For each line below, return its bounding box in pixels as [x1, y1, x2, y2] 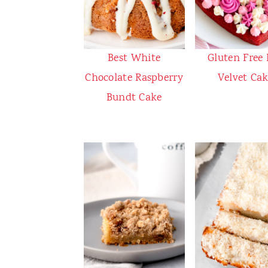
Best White [108, 51, 161, 67]
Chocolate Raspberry [85, 71, 183, 87]
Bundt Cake [106, 90, 162, 106]
